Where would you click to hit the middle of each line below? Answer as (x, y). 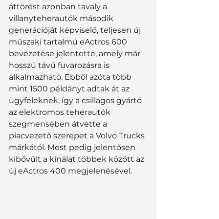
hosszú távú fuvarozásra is (60, 65)
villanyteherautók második (62, 18)
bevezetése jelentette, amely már (76, 53)
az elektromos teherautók (61, 112)
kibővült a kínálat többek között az (77, 159)
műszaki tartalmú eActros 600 (69, 42)
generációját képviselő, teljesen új (76, 30)
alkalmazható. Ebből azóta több (71, 77)
